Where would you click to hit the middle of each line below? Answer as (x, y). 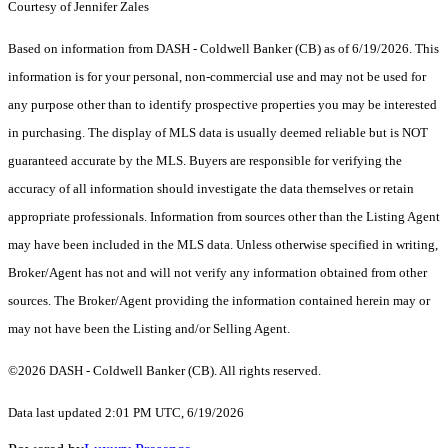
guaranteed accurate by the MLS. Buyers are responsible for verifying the (205, 161)
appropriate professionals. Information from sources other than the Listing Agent (224, 217)
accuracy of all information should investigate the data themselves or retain (211, 189)
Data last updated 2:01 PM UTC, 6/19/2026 (126, 413)
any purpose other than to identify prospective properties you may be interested (222, 105)
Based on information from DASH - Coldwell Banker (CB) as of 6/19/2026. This (223, 49)
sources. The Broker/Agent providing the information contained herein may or (219, 301)
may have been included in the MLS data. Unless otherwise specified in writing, (223, 245)
